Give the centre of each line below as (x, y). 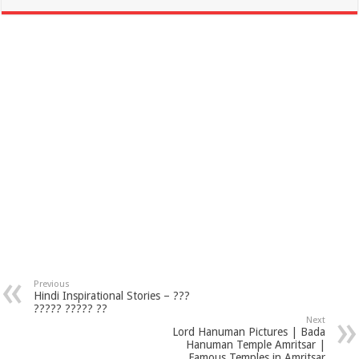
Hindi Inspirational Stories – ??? (112, 295)
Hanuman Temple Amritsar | (255, 344)
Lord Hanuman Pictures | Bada (248, 331)
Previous (52, 284)
